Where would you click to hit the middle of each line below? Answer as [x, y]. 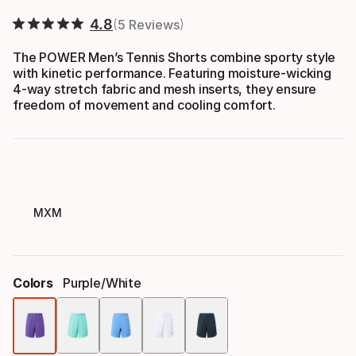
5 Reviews [148, 24]
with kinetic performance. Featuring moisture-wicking [172, 73]
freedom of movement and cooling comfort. [144, 104]
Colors [33, 282]
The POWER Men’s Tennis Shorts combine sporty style [174, 57]
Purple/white [102, 282]
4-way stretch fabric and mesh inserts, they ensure [165, 89]
